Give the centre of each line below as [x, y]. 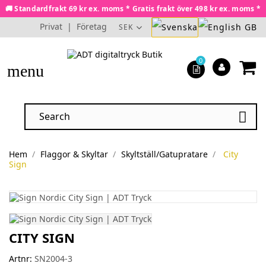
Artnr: [20, 258]
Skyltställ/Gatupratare [164, 154]
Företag [92, 26]
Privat [51, 26]
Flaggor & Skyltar [74, 154]
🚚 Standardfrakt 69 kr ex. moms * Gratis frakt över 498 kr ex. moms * [133, 9]
